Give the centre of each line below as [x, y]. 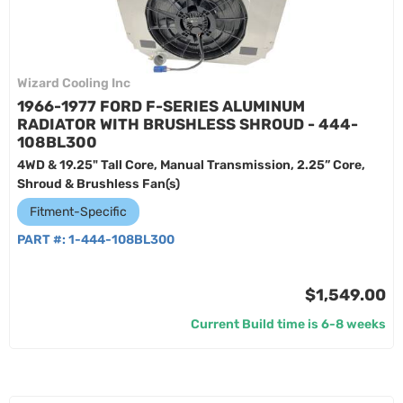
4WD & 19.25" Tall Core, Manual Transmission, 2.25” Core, [191, 165]
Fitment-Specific [78, 212]
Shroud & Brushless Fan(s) [99, 184]
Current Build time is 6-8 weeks [288, 324]
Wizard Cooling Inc [74, 83]
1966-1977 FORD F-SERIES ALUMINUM [161, 106]
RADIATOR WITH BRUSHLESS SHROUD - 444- [188, 124]
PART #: [43, 240]
